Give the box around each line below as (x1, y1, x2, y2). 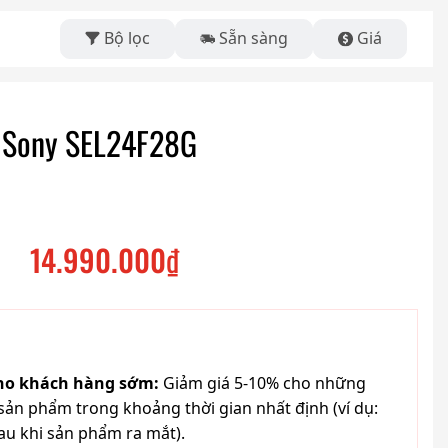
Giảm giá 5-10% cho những (163, 372, 366, 395)
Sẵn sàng (219, 27, 288, 50)
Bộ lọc (104, 27, 150, 50)
